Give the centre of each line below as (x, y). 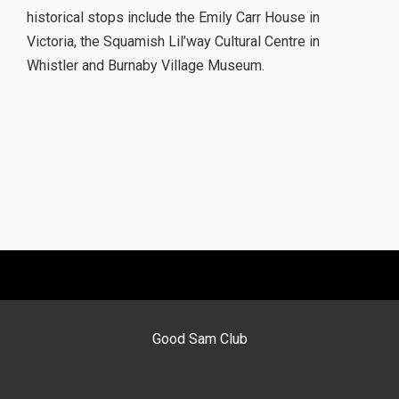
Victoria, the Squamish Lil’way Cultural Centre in (173, 42)
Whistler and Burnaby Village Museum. (146, 66)
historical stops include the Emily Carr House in (173, 18)
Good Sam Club (199, 339)
